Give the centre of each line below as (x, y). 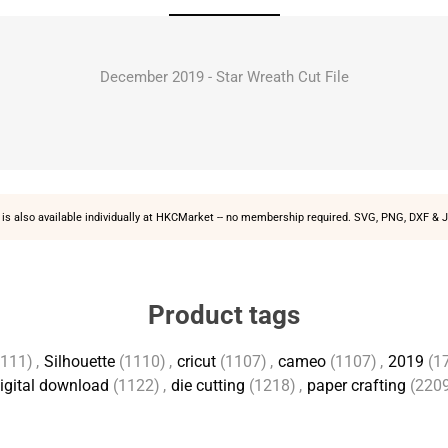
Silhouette (79, 361)
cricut (196, 361)
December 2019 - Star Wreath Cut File (224, 77)
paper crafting (356, 385)
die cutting (208, 385)
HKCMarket (184, 217)
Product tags (224, 315)
